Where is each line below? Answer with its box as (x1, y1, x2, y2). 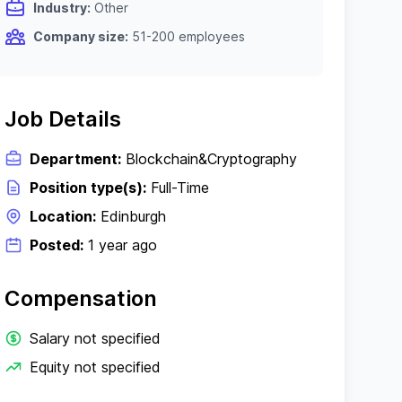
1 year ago (83, 236, 158, 254)
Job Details (4, 106, 122, 132)
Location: (30, 207, 97, 225)
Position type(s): (30, 179, 147, 197)
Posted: (30, 236, 84, 254)
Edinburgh (96, 207, 167, 225)
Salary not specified (30, 329, 162, 347)
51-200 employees (128, 29, 246, 44)
